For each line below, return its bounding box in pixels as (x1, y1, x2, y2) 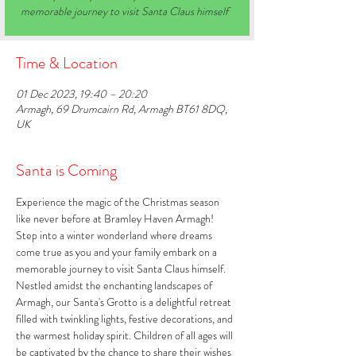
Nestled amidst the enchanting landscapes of (16, 277, 215, 293)
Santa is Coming (16, 159, 117, 182)
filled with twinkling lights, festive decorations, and (16, 311, 235, 327)
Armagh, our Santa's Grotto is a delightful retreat (16, 294, 234, 310)
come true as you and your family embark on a (16, 244, 219, 260)
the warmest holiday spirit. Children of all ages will (16, 327, 235, 343)
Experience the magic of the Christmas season (16, 194, 222, 210)
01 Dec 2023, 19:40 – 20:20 (16, 86, 147, 102)
